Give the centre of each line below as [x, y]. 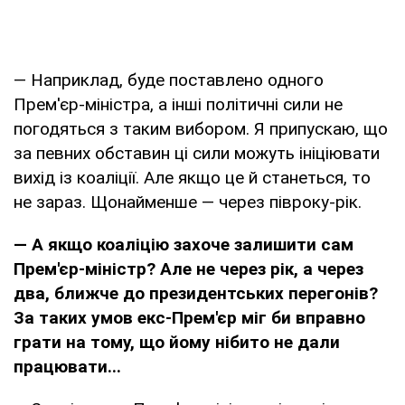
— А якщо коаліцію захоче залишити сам [184, 244]
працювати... [67, 366]
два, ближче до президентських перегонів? [196, 293]
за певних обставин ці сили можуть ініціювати [197, 153]
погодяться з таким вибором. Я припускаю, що [201, 128]
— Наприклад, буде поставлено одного [169, 80]
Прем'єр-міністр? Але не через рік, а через [188, 268]
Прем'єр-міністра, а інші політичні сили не [178, 104]
